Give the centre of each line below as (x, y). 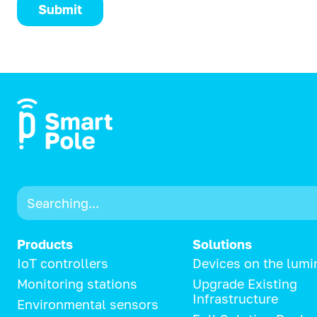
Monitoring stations (77, 283)
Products (45, 244)
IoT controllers (63, 263)
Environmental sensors (88, 305)
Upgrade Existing (245, 283)
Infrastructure (235, 298)
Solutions (222, 244)
